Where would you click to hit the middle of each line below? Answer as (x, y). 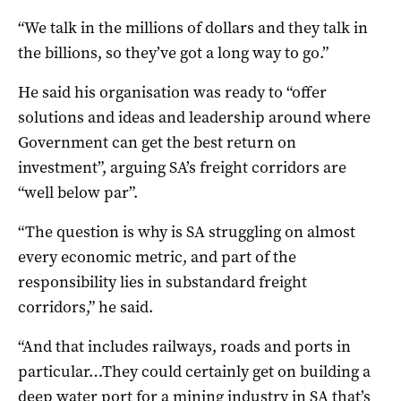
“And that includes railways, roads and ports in (184, 346)
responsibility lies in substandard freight (162, 282)
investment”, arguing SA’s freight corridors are (182, 167)
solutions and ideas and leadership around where (194, 117)
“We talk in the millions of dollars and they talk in (193, 27)
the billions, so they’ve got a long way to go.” (173, 52)
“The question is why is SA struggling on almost (187, 231)
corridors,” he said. (85, 307)
